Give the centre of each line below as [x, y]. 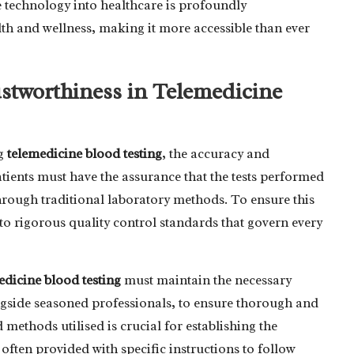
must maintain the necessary [206, 280]
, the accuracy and [216, 153]
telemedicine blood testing [85, 153]
